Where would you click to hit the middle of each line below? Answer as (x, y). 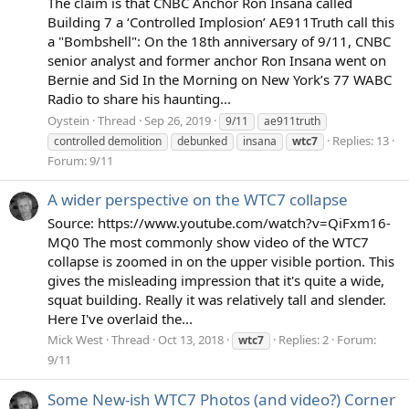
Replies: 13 (361, 140)
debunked (202, 141)
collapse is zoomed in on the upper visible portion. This (221, 261)
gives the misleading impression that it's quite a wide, (216, 280)
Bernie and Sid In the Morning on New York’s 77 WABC (220, 79)
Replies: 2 (304, 340)
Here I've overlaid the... (120, 318)
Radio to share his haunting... (139, 98)
